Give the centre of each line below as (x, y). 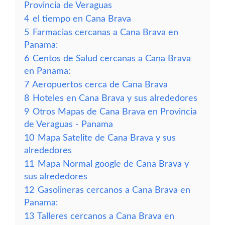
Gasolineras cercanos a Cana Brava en (114, 190)
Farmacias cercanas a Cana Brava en (105, 32)
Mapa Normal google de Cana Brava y (113, 164)
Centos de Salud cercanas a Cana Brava (112, 59)
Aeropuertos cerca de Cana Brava (100, 85)
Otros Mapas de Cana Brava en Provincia (115, 112)
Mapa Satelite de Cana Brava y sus (107, 138)
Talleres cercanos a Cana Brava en (106, 216)
